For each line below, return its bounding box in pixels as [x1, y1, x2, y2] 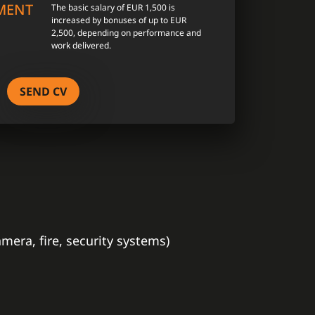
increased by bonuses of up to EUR [51, 14, 186, 26]
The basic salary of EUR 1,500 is [51, 1, 175, 13]
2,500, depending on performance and [51, 27, 201, 39]
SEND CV [19, 84, 67, 99]
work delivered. [51, 39, 111, 51]
